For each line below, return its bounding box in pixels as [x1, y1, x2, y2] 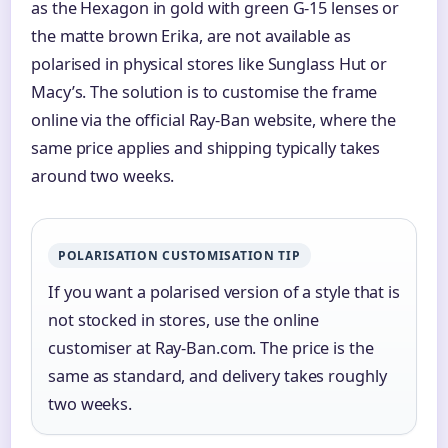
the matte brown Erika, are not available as [31, 24, 351, 47]
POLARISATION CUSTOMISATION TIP [58, 246, 301, 264]
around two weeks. [31, 164, 175, 187]
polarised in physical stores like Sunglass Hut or [31, 52, 388, 75]
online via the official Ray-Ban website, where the [31, 108, 396, 131]
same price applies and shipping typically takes [31, 136, 381, 159]
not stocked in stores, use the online [48, 308, 320, 331]
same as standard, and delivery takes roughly [48, 364, 387, 387]
